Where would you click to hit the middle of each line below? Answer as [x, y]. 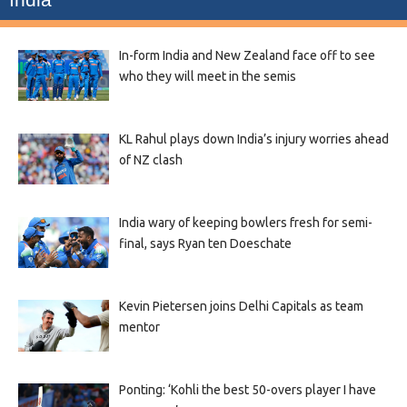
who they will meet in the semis [207, 77]
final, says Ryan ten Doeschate [205, 244]
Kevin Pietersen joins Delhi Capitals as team [241, 307]
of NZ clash [150, 160]
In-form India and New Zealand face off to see [247, 56]
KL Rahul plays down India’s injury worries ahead [253, 139]
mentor [139, 328]
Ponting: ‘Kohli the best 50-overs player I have [247, 390]
